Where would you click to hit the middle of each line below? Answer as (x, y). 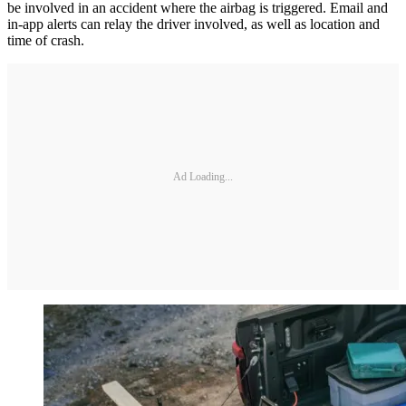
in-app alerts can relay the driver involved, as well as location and (193, 24)
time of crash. (46, 41)
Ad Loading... (203, 176)
